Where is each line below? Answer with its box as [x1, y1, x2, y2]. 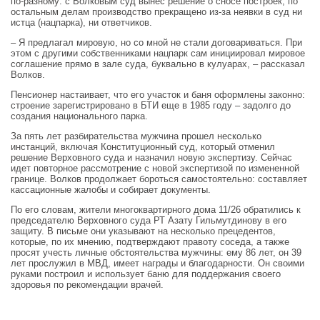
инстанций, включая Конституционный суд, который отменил [11, 141, 275, 153]
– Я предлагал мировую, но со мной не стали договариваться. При [11, 37, 302, 49]
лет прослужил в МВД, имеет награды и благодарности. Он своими [11, 258, 304, 269]
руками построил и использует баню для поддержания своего [11, 269, 281, 280]
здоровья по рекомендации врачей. [11, 279, 164, 291]
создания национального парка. [11, 111, 148, 122]
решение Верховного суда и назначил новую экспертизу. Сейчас [11, 152, 292, 164]
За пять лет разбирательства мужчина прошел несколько [11, 131, 261, 142]
